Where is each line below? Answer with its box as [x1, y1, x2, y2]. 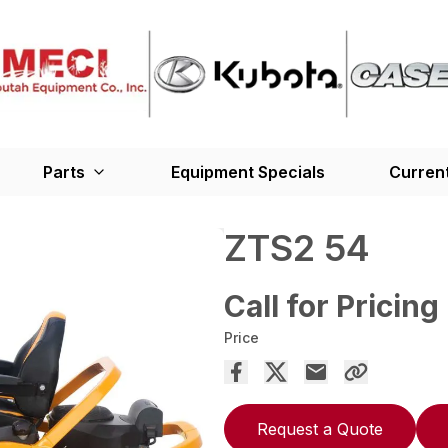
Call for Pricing [224, 288, 439, 325]
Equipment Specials [170, 162, 325, 183]
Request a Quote [257, 419, 383, 440]
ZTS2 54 [224, 226, 370, 271]
